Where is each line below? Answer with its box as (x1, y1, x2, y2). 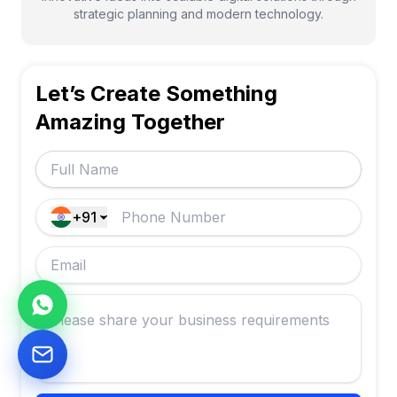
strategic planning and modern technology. (74, 6, 323, 22)
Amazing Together (35, 109, 225, 136)
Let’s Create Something (35, 81, 277, 107)
